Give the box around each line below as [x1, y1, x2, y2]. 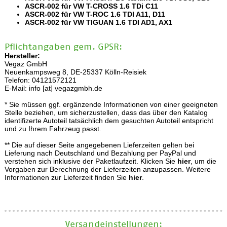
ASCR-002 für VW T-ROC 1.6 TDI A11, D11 [24, 10, 165, 18]
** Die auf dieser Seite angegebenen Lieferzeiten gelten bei [4, 140, 194, 149]
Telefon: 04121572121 [4, 75, 77, 84]
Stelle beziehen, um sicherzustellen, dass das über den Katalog [4, 108, 208, 117]
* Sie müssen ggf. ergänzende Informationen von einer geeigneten [4, 100, 218, 108]
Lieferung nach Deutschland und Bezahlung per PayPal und [4, 148, 196, 157]
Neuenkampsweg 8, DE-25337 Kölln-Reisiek [4, 67, 146, 76]
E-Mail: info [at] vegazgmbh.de [4, 84, 102, 92]
